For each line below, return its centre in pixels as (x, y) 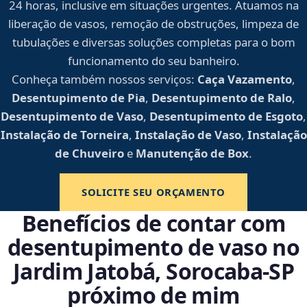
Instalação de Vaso (188, 135)
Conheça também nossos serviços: (103, 79)
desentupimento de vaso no (153, 247)
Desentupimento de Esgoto (226, 116)
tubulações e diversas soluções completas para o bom (153, 42)
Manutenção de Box (192, 153)
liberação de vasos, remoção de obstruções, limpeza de (153, 24)
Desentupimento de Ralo (222, 98)
